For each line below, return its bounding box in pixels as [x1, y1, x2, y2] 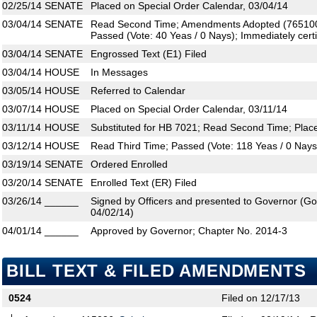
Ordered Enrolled [91, 158, 168, 171]
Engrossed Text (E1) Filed [91, 48, 207, 60]
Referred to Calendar [91, 85, 185, 97]
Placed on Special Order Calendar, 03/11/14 [91, 103, 287, 115]
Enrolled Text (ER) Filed [91, 177, 197, 189]
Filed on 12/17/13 [221, 292, 300, 304]
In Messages [91, 67, 148, 79]
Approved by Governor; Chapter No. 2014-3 [91, 225, 287, 237]
